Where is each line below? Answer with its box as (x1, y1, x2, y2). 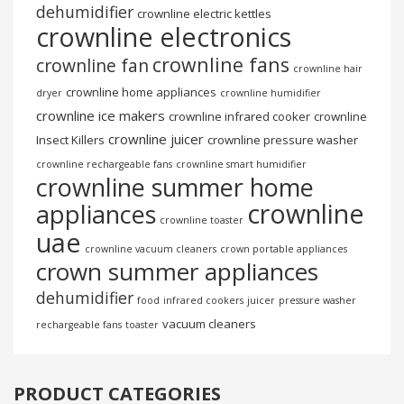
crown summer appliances (36, 254, 318, 288)
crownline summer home (36, 170, 314, 204)
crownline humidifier (220, 86, 321, 99)
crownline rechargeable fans (36, 157, 172, 170)
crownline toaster (160, 213, 243, 226)
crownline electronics (36, 18, 291, 54)
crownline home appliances (66, 83, 216, 100)
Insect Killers (36, 131, 105, 148)
